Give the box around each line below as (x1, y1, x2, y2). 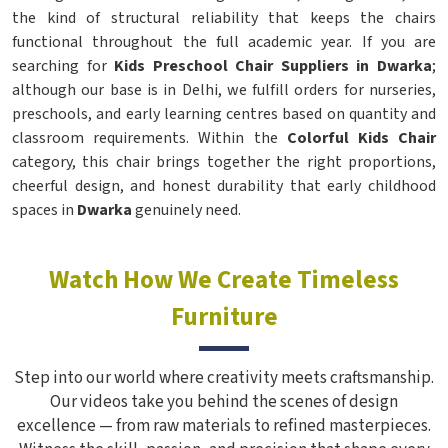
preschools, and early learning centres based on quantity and (12, 103, 436, 125)
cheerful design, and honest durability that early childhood (12, 175, 436, 197)
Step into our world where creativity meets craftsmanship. (14, 366, 434, 390)
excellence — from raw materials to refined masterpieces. (17, 414, 431, 438)
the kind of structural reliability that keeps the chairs (12, 7, 436, 29)
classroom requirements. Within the (12, 127, 287, 149)
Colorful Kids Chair (286, 127, 437, 149)
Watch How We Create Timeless (49, 262, 399, 298)
